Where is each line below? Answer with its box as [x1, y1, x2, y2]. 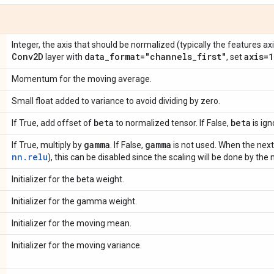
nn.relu [12, 150, 48, 163]
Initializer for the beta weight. [12, 174, 124, 184]
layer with [43, 51, 84, 62]
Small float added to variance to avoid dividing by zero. [12, 95, 220, 106]
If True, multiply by [12, 139, 84, 150]
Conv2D [12, 50, 43, 62]
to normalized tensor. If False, [114, 117, 231, 128]
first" [197, 50, 226, 62]
